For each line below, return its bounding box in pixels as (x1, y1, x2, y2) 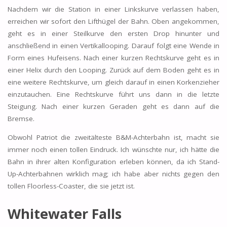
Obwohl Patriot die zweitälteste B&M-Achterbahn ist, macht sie (7, 133, 220, 142)
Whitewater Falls (7, 204, 122, 223)
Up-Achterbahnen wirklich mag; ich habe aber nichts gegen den (7, 169, 220, 179)
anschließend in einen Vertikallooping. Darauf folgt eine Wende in (7, 41, 220, 50)
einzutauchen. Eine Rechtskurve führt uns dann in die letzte (7, 89, 220, 99)
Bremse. (7, 113, 34, 123)
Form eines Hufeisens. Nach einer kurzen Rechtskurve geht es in (7, 53, 220, 62)
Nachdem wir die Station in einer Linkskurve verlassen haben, (7, 4, 220, 14)
